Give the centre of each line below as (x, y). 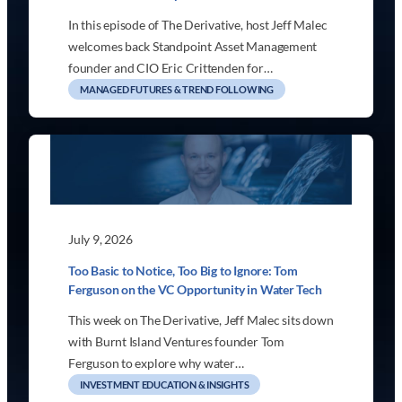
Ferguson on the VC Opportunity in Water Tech (195, 290)
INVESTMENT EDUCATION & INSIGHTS (165, 385)
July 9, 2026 (100, 240)
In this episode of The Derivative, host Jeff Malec (198, 25)
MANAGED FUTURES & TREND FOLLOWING (177, 90)
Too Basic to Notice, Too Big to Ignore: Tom (183, 271)
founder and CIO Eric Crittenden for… (170, 68)
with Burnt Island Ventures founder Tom (176, 342)
